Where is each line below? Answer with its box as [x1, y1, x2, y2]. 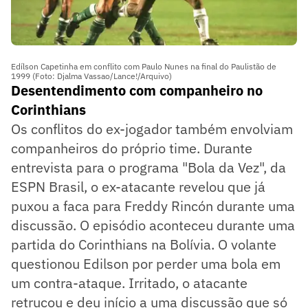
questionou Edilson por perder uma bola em [11, 254, 280, 273]
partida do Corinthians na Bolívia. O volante [11, 234, 276, 254]
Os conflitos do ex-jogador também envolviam [11, 119, 293, 138]
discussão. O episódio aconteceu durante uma [11, 215, 295, 234]
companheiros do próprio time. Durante [11, 138, 252, 157]
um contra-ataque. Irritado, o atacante [11, 273, 247, 292]
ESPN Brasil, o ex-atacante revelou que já [11, 177, 265, 196]
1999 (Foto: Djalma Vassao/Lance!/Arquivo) [11, 70, 172, 81]
